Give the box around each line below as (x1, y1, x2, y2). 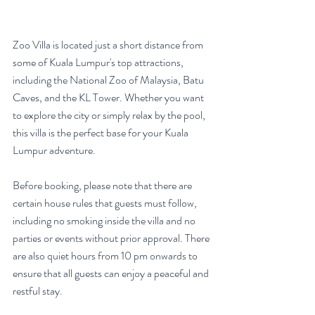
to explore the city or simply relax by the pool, (13, 107, 207, 123)
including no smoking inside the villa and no (13, 212, 198, 229)
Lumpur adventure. (13, 142, 96, 158)
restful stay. (13, 283, 63, 299)
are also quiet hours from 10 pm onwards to (13, 247, 200, 264)
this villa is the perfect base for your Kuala (13, 124, 191, 141)
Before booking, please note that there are (13, 177, 194, 193)
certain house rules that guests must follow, (13, 195, 199, 211)
